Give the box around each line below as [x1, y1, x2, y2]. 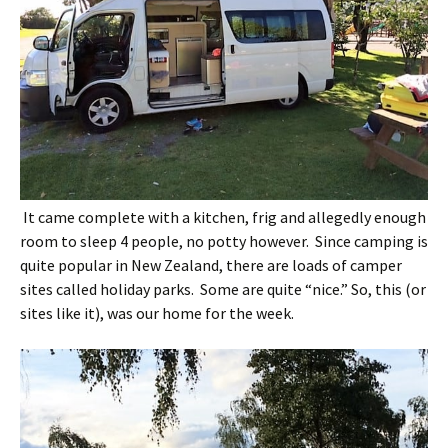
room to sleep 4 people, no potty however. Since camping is [20, 230, 428, 251]
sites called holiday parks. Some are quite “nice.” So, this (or [20, 278, 426, 299]
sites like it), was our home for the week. [20, 302, 294, 323]
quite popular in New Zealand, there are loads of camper [20, 254, 402, 275]
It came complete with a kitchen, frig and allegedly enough [20, 206, 426, 227]
